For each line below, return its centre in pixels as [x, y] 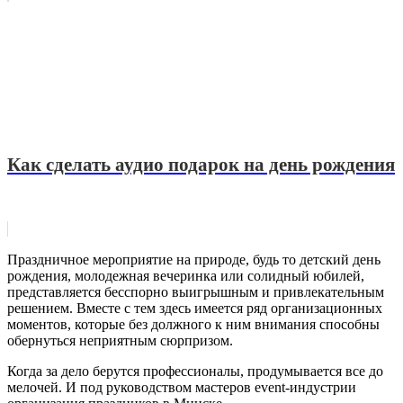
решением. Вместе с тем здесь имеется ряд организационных [195, 308]
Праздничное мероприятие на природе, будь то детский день [194, 259]
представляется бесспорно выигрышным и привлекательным [196, 291]
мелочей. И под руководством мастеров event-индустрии [182, 387]
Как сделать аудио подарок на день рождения [201, 164]
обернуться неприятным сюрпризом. [120, 340]
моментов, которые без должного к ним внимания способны [193, 324]
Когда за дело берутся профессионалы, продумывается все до [195, 371]
